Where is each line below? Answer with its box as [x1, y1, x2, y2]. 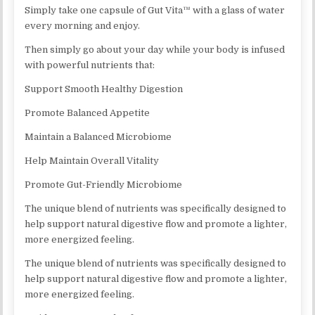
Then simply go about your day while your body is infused [25, 44, 285, 55]
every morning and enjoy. [25, 20, 141, 31]
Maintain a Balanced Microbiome [25, 131, 172, 142]
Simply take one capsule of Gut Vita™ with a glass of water [25, 4, 285, 15]
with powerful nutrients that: [25, 59, 155, 70]
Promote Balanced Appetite [25, 107, 150, 118]
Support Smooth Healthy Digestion [25, 83, 184, 94]
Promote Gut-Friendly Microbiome [25, 179, 183, 190]
